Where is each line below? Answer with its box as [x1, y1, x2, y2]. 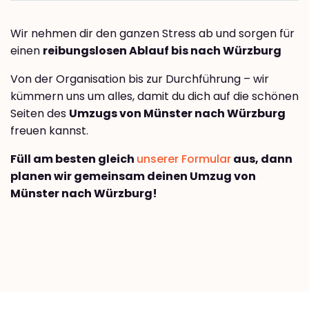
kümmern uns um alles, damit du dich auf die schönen [10, 88, 299, 105]
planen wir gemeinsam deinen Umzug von [10, 168, 256, 185]
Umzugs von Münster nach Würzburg [69, 106, 286, 122]
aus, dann [231, 151, 292, 168]
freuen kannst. [10, 123, 88, 139]
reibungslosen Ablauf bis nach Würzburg [43, 43, 281, 59]
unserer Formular [137, 151, 231, 168]
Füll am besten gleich [10, 151, 137, 168]
